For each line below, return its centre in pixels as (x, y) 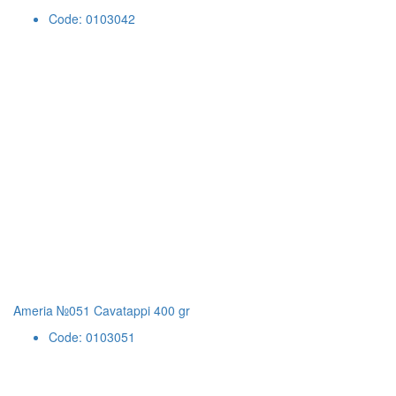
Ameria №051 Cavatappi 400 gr (102, 310)
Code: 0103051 (92, 337)
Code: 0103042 (92, 19)
